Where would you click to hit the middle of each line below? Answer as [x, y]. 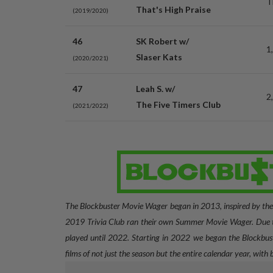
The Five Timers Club [178, 105]
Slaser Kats [159, 57]
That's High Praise [173, 9]
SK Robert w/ [162, 41]
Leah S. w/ [155, 89]
